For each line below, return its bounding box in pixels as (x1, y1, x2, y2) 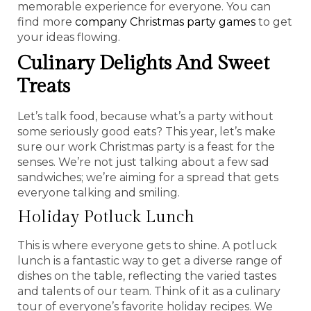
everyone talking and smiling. (17, 185, 180, 199)
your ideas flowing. (17, 30, 120, 44)
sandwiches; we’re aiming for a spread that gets (17, 170, 278, 184)
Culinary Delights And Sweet (17, 51, 269, 75)
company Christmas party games (75, 15, 255, 28)
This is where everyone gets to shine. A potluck (17, 238, 277, 252)
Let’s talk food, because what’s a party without (17, 109, 274, 123)
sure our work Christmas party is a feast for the (17, 140, 275, 153)
